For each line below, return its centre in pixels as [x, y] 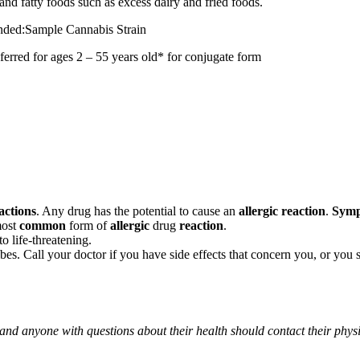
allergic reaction [282, 211]
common [43, 225]
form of [88, 225]
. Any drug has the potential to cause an [137, 211]
